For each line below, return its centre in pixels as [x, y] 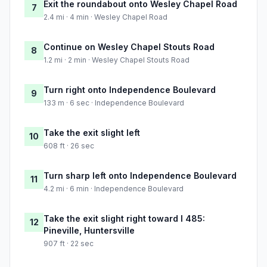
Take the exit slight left [92, 133]
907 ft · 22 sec [69, 244]
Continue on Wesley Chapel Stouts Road [129, 47]
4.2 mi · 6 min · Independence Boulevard [114, 189]
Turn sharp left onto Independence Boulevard [140, 176]
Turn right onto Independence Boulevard [130, 90]
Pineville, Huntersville [89, 231]
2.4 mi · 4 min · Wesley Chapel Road [105, 17]
